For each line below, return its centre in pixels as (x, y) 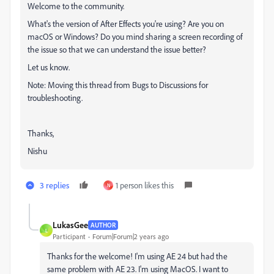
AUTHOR (103, 225)
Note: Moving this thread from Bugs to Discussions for (118, 85)
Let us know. (49, 67)
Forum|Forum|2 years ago (131, 236)
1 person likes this (145, 185)
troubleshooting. (55, 98)
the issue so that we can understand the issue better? (117, 49)
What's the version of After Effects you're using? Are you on (126, 24)
